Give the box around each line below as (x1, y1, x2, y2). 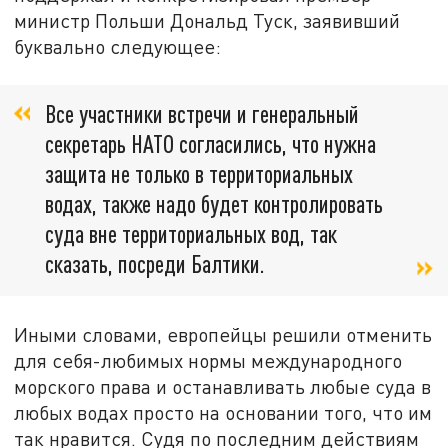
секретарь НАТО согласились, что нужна (45, 129, 376, 159)
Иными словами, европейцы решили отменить (14, 322, 433, 346)
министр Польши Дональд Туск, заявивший (14, 8, 401, 32)
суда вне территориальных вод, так (45, 219, 337, 249)
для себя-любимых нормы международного (14, 348, 403, 372)
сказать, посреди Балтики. (45, 249, 265, 279)
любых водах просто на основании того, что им (14, 400, 433, 424)
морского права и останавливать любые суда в (14, 374, 432, 398)
